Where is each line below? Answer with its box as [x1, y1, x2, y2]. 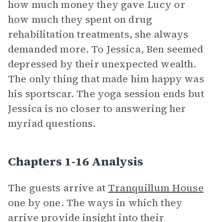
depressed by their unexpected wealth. [8, 57, 197, 71]
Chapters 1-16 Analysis [8, 153, 143, 169]
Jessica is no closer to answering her [8, 102, 186, 115]
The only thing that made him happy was [8, 72, 204, 86]
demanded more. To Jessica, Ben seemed [8, 42, 204, 56]
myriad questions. [8, 116, 96, 130]
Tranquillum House [108, 181, 204, 195]
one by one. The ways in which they [8, 196, 183, 210]
